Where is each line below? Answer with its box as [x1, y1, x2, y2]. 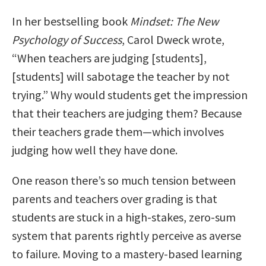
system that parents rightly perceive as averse [12, 227, 241, 243]
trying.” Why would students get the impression [12, 87, 248, 102]
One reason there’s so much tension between [12, 172, 236, 188]
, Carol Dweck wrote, [122, 31, 224, 47]
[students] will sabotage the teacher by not [12, 68, 230, 84]
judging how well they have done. [12, 142, 178, 157]
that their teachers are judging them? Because [12, 105, 242, 121]
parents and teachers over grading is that [12, 191, 217, 206]
